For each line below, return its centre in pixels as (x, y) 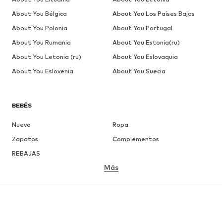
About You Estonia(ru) (146, 42)
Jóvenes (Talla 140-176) (148, 195)
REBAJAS (26, 153)
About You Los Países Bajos (153, 13)
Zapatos (25, 139)
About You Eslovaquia (145, 56)
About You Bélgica (39, 13)
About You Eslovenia (43, 71)
